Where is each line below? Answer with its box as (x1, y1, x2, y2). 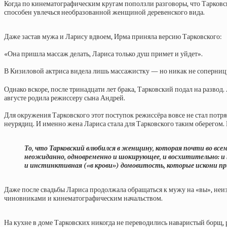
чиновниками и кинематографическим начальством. (4, 194, 163, 203)
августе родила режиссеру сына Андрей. (4, 94, 125, 102)
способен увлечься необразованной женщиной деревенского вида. (4, 8, 205, 17)
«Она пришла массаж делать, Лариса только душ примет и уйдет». (4, 50, 203, 58)
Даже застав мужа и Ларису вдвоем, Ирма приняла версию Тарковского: (4, 32, 222, 41)
